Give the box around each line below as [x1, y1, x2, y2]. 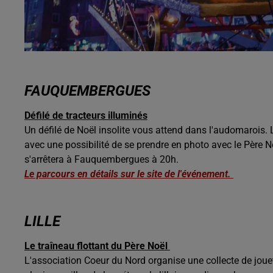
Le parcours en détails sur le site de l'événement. [24, 168, 233, 180]
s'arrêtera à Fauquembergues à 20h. [24, 153, 179, 165]
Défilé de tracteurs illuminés [24, 109, 147, 121]
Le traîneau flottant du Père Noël [24, 239, 170, 252]
